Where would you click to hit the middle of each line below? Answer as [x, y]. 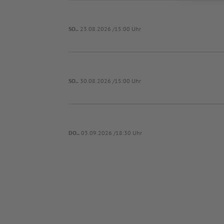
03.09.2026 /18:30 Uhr [112, 133]
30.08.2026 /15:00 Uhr [111, 81]
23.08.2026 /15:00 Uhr [111, 29]
